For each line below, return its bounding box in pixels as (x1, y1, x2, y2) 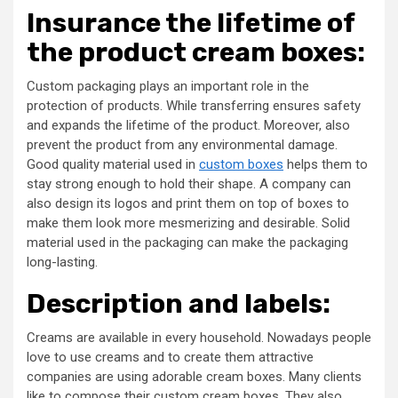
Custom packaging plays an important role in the (27, 78, 309, 95)
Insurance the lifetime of (27, 7, 354, 40)
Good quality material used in (27, 156, 199, 173)
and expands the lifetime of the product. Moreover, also (27, 117, 350, 134)
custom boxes (199, 156, 283, 173)
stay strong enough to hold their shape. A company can (27, 176, 351, 193)
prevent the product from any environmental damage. (27, 137, 338, 154)
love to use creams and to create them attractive (27, 349, 314, 366)
